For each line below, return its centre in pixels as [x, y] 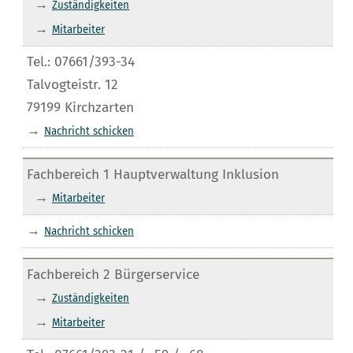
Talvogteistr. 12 [72, 84]
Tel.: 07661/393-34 [80, 61]
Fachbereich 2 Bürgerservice [113, 274]
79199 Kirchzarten [80, 107]
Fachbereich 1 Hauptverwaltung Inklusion [152, 174]
